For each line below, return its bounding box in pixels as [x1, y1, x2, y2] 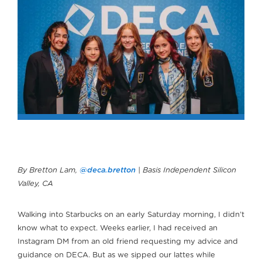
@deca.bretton [80, 167, 136, 175]
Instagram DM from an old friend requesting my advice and [18, 238, 238, 246]
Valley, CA [18, 180, 53, 188]
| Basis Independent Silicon [136, 167, 236, 175]
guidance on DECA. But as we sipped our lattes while [18, 251, 215, 260]
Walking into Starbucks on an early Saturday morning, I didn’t [18, 211, 244, 219]
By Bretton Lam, [18, 167, 80, 175]
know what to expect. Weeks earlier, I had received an [18, 225, 218, 233]
